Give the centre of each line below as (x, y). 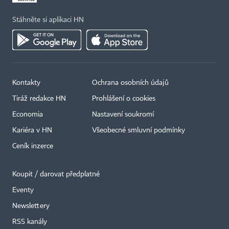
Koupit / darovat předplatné (56, 175)
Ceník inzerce (33, 146)
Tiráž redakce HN (39, 99)
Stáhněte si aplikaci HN (48, 20)
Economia (28, 115)
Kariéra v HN (32, 131)
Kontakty (26, 83)
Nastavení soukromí (123, 115)
